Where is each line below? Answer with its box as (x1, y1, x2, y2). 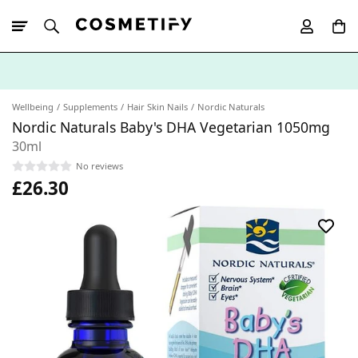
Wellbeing (12, 101, 54, 113)
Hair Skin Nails (127, 101, 188, 113)
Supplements (63, 101, 117, 113)
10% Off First (40, 91, 103, 106)
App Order (103, 91, 153, 106)
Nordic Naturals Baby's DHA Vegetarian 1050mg (12, 117, 330, 137)
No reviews (76, 159, 123, 172)
